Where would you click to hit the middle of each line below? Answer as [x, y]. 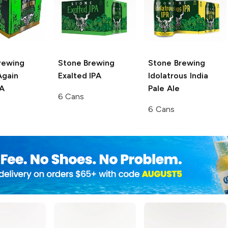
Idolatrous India [178, 75]
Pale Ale [164, 88]
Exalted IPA [80, 75]
